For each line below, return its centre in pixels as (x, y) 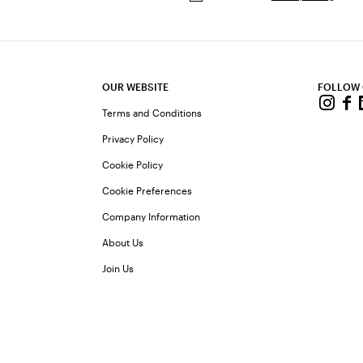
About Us (123, 243)
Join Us (118, 269)
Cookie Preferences (147, 191)
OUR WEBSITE (136, 87)
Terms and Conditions (152, 113)
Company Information (152, 217)
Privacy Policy (133, 139)
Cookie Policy (133, 165)
